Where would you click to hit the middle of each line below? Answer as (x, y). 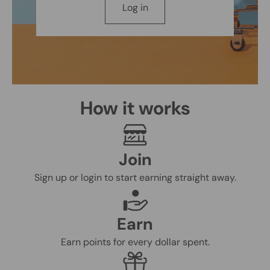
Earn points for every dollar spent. (135, 242)
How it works (135, 108)
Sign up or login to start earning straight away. (135, 178)
